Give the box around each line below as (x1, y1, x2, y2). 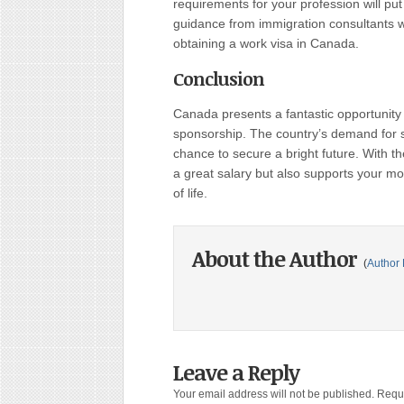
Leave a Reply (173, 357, 299, 387)
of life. (173, 186, 207, 200)
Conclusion (173, 66, 264, 91)
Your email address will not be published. (173, 388, 374, 400)
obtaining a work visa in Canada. (173, 36, 359, 50)
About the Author (192, 243, 361, 273)
